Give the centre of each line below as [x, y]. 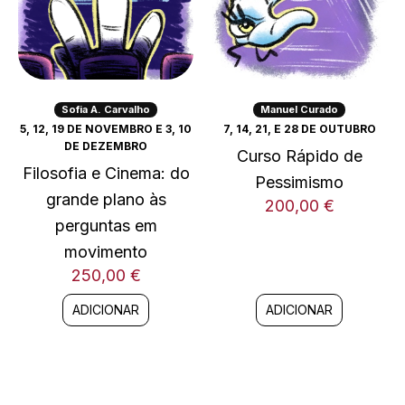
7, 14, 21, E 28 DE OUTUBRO [299, 128]
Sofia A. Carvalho [106, 109]
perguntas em [106, 225]
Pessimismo [299, 182]
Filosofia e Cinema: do [106, 173]
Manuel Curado [299, 109]
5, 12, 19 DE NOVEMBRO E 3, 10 [106, 128]
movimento [106, 251]
